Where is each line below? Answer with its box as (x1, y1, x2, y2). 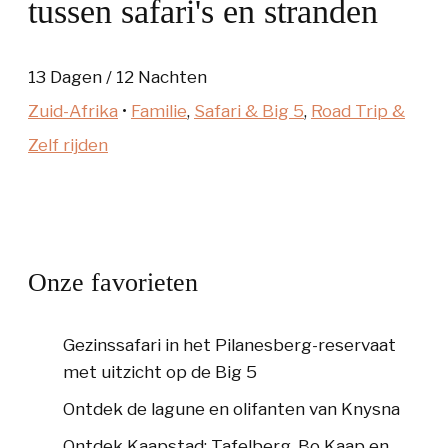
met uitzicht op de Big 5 (63, 362, 257, 383)
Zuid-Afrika (28, 101, 118, 122)
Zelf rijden (28, 135, 108, 156)
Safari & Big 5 (194, 101, 304, 122)
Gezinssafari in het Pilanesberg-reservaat (63, 335, 396, 356)
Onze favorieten (28, 267, 198, 297)
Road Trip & (311, 101, 405, 122)
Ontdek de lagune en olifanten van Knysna (63, 399, 400, 420)
